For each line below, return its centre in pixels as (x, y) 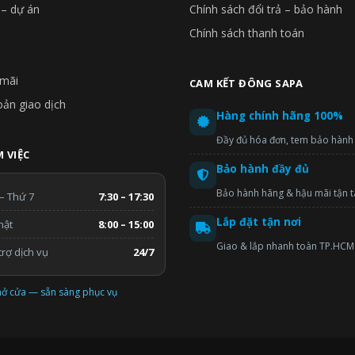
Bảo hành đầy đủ (263, 168)
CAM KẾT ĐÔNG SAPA (246, 83)
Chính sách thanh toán (247, 32)
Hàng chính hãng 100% (280, 115)
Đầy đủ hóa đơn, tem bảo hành (285, 139)
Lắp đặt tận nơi (259, 221)
